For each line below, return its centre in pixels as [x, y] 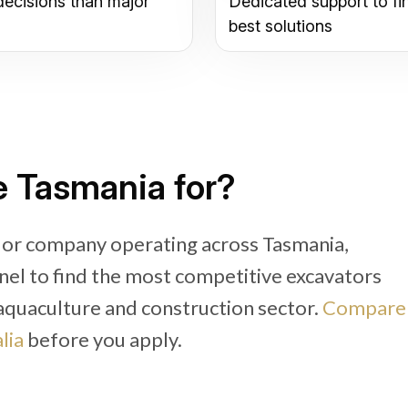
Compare [364, 307]
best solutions [280, 26]
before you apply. [103, 339]
